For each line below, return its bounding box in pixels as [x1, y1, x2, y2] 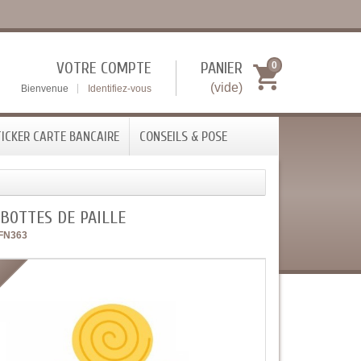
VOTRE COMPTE [56, 59, 151, 77]
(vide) [210, 81, 243, 94]
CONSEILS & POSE [139, 129, 227, 145]
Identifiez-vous [88, 83, 151, 94]
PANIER [201, 59, 243, 77]
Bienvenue [21, 83, 71, 94]
